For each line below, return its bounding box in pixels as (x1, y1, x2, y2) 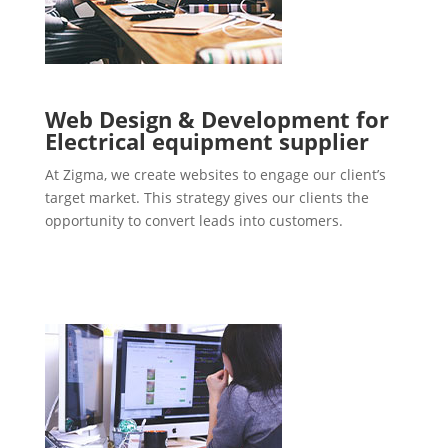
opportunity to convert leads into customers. (44, 211, 343, 231)
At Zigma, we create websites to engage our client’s (44, 165, 386, 185)
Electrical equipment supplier (44, 126, 369, 157)
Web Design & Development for (44, 104, 389, 135)
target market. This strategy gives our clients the (44, 188, 369, 208)
